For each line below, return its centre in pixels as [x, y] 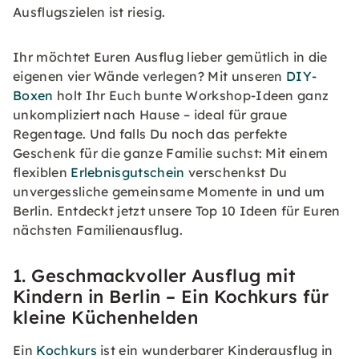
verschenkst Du [236, 172]
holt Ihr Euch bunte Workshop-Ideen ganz [191, 95]
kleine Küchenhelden [106, 317]
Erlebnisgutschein [128, 172]
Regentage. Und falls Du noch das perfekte [150, 134]
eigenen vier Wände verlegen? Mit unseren [150, 76]
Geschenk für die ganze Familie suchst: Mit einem [171, 153]
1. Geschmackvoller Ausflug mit [155, 276]
